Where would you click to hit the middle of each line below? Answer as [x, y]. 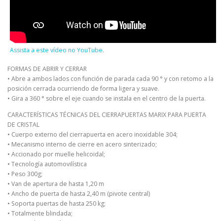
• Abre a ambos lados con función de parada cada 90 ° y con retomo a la [110, 79]
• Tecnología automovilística [47, 164]
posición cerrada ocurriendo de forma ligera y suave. [83, 89]
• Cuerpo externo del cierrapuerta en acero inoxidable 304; [92, 135]
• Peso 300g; [25, 174]
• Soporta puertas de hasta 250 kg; [56, 204]
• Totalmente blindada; [40, 214]
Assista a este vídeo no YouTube [56, 50]
